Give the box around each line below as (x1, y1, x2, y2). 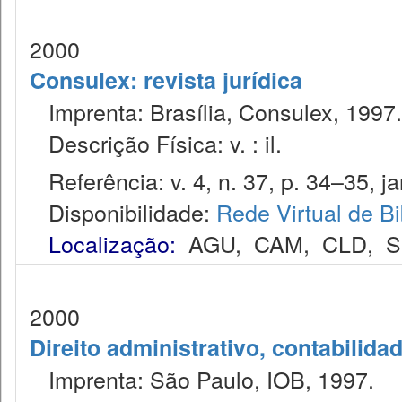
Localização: (48, 227, 176, 259)
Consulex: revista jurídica (30, 64, 302, 96)
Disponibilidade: (30, 196, 216, 228)
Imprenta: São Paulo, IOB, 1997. (30, 363, 374, 395)
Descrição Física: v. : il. (30, 127, 282, 159)
